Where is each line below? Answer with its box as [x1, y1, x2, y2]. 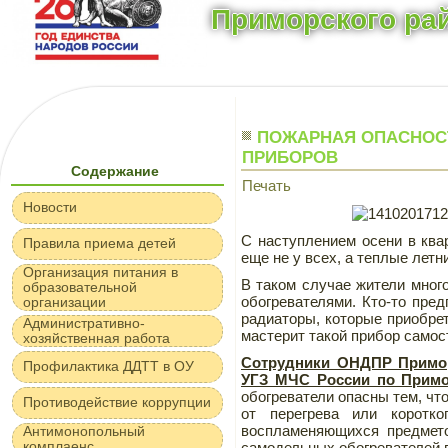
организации [23, 294, 106, 310]
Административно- [23, 315, 145, 331]
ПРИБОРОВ [242, 148, 338, 167]
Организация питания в [23, 264, 178, 280]
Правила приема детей [23, 235, 176, 251]
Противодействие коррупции [23, 394, 211, 410]
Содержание [71, 163, 159, 179]
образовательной [23, 279, 137, 295]
